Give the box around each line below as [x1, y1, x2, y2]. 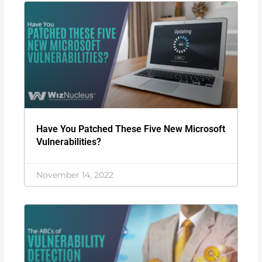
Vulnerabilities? [36, 136, 102, 147]
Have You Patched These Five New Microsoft [36, 123, 226, 135]
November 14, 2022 [36, 169, 114, 180]
